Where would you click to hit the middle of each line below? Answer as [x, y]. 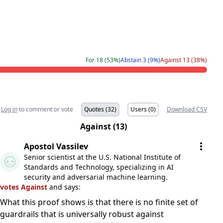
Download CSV [187, 109]
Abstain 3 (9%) [140, 60]
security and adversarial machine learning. [96, 177]
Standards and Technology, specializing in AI [99, 167]
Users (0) [143, 109]
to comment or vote [45, 109]
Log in [9, 109]
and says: [65, 187]
